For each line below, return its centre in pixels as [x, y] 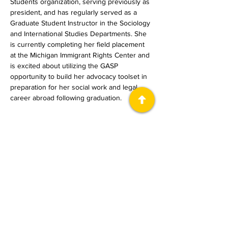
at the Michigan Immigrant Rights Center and [81, 55]
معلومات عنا [119, 177]
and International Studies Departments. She [79, 34]
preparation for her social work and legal [75, 87]
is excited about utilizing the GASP [65, 66]
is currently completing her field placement [78, 44]
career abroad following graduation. [66, 98]
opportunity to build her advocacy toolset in [80, 76]
